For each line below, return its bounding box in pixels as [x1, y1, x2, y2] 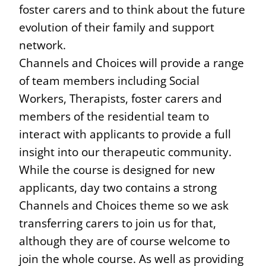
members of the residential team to [19, 107, 209, 124]
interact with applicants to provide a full [19, 125, 231, 142]
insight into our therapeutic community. [19, 143, 232, 160]
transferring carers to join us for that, [19, 214, 216, 231]
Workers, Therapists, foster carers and [19, 90, 222, 106]
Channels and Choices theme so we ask [19, 197, 229, 213]
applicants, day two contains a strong [19, 179, 217, 195]
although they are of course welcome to [19, 232, 230, 249]
